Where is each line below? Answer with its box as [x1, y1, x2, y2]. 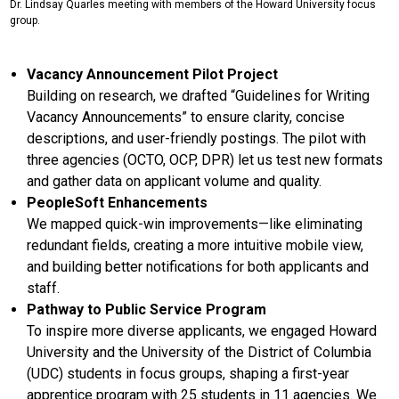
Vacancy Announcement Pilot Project [27, 65, 279, 83]
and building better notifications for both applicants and [27, 257, 370, 275]
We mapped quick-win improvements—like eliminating [27, 215, 363, 232]
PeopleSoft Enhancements [27, 193, 208, 211]
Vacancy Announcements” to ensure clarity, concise [27, 108, 346, 126]
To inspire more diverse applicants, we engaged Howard [27, 322, 378, 339]
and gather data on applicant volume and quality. [27, 172, 322, 190]
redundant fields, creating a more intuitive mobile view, [27, 236, 364, 254]
